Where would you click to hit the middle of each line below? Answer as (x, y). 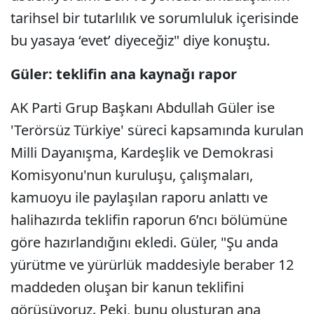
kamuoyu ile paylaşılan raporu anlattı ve (139, 197)
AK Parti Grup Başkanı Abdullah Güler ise (143, 108)
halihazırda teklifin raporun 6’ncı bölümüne (149, 220)
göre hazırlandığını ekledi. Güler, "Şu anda (144, 242)
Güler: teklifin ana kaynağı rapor (124, 74)
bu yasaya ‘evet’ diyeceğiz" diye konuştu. (140, 40)
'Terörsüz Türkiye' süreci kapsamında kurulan (157, 130)
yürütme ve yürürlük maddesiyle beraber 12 (152, 265)
